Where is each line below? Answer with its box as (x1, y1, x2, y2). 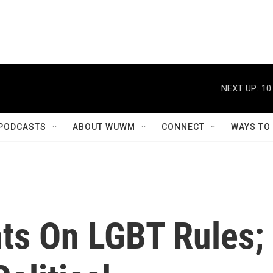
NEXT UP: (221, 82, 258, 94)
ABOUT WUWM (73, 122, 135, 132)
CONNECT (161, 122, 205, 132)
